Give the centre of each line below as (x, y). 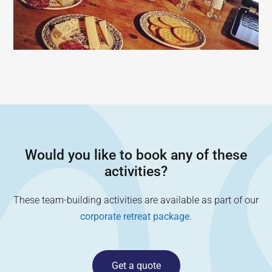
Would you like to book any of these (136, 155)
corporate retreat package (135, 216)
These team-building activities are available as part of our (136, 200)
